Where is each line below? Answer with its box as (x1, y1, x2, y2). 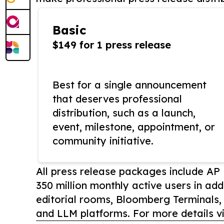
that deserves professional (52, 92, 182, 105)
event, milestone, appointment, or (52, 120, 215, 133)
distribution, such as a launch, (52, 106, 195, 119)
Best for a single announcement (52, 78, 206, 91)
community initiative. (52, 134, 153, 147)
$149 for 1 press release (52, 38, 171, 51)
